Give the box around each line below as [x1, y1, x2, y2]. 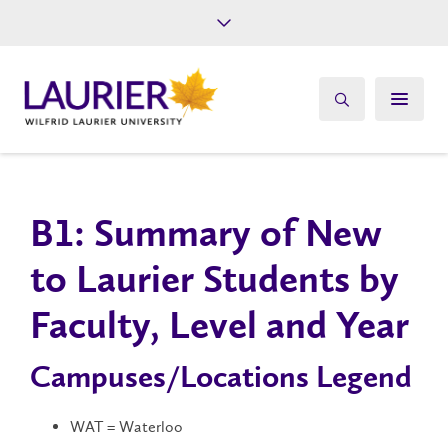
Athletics [198, 117, 250, 135]
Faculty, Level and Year [30, 308, 409, 348]
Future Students [178, 5, 270, 23]
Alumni [204, 61, 244, 79]
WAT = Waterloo [70, 417, 183, 437]
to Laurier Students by [30, 262, 399, 302]
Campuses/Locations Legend [30, 363, 412, 396]
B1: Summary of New [30, 216, 382, 256]
